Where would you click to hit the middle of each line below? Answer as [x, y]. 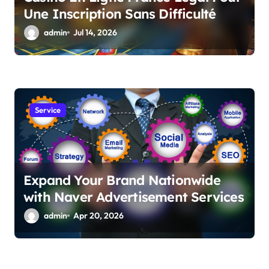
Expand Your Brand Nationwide [122, 180]
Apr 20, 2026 [99, 215]
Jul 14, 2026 [95, 32]
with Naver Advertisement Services [134, 197]
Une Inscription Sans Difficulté [120, 14]
